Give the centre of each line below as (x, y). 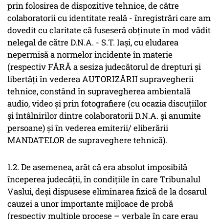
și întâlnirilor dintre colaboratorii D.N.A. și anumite (104, 116)
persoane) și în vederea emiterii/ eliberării (88, 128)
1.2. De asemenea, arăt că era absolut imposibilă (97, 167)
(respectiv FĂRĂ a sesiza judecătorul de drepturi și (104, 67)
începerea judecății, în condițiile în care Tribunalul (104, 179)
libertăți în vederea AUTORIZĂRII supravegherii (100, 79)
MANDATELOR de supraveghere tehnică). (87, 140)
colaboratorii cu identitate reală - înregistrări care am (109, 18)
